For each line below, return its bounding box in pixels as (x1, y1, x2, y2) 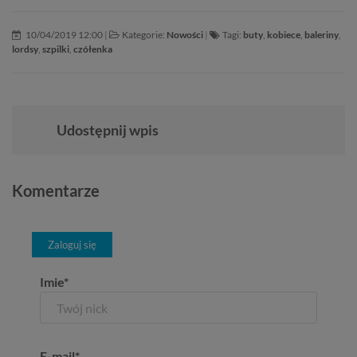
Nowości (167, 29, 203, 41)
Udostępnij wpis (56, 121, 159, 139)
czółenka (73, 43, 112, 55)
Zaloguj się (48, 238, 96, 251)
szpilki (42, 43, 69, 55)
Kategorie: (122, 29, 167, 41)
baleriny (304, 29, 339, 41)
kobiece (267, 29, 300, 41)
